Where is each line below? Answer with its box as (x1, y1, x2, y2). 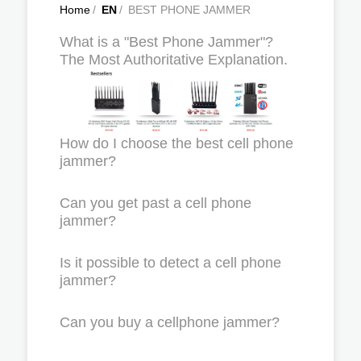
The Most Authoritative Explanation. (60, 52, 288, 68)
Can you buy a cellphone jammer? (60, 313, 280, 330)
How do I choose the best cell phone (60, 135, 293, 151)
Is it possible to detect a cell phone (60, 254, 281, 271)
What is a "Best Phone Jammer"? (60, 34, 273, 50)
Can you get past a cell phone (60, 194, 251, 211)
